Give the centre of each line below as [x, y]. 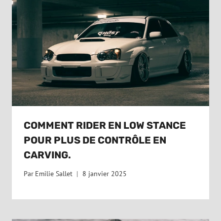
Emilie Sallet [54, 174]
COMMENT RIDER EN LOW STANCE [105, 125]
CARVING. [47, 155]
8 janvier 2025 [105, 174]
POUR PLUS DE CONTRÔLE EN [95, 140]
